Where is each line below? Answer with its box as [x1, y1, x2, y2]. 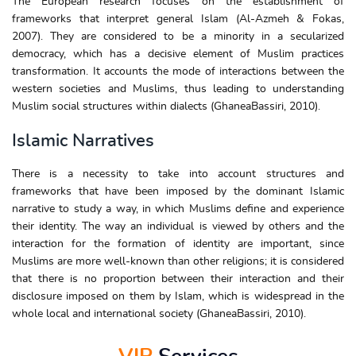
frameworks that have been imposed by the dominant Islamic [12, 185, 344, 197]
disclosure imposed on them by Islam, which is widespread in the [12, 290, 344, 302]
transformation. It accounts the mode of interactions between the [12, 66, 344, 78]
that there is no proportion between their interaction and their [12, 273, 344, 284]
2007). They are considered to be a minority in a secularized [12, 31, 344, 43]
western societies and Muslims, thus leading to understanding [12, 83, 344, 95]
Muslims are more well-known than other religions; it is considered [12, 255, 344, 267]
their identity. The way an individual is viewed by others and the [12, 220, 344, 232]
